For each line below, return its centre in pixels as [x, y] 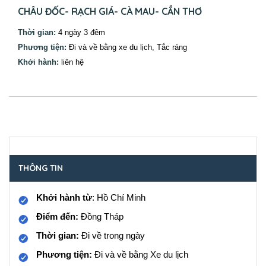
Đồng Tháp [102, 216]
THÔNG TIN [41, 168]
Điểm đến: [58, 216]
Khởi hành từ [64, 197]
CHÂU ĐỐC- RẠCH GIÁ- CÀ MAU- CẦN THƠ [110, 11]
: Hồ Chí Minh [119, 197]
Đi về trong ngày [112, 235]
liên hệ [71, 62]
